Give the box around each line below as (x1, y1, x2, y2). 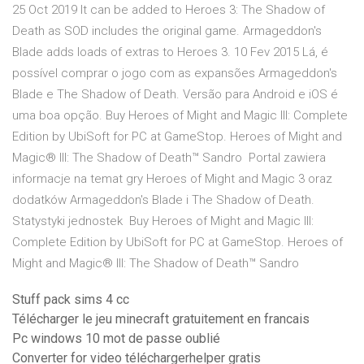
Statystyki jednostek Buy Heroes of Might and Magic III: (12, 214, 314, 229)
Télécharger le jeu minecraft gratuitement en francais (12, 311, 310, 327)
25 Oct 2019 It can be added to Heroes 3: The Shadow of (12, 2, 325, 18)
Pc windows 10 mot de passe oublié (12, 331, 220, 347)
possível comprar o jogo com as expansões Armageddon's (12, 66, 337, 81)
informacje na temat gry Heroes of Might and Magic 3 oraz (12, 171, 332, 187)
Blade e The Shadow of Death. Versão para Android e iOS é (12, 87, 338, 102)
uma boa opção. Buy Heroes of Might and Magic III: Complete (12, 108, 348, 123)
